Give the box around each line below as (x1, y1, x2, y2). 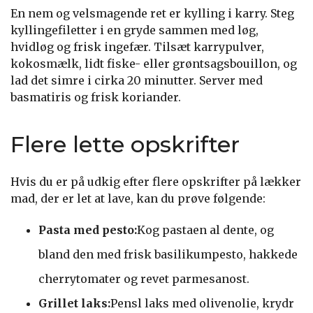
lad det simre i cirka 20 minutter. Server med (10, 73, 263, 87)
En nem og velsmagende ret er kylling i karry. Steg (10, 6, 294, 20)
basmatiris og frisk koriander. (10, 89, 181, 104)
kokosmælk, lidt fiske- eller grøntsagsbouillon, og (10, 56, 297, 71)
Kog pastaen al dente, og (137, 222, 274, 237)
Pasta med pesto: (38, 222, 137, 237)
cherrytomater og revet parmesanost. (38, 271, 249, 286)
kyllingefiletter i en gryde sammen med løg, (10, 22, 259, 37)
